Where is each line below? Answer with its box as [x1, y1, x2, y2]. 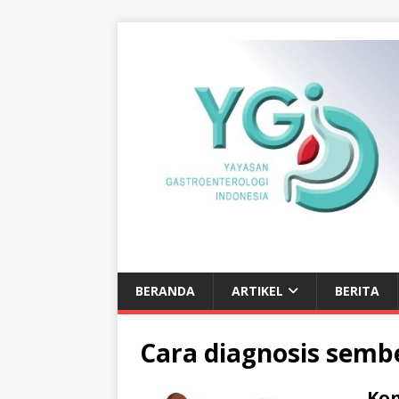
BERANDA [135, 281, 195, 299]
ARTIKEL [232, 281, 283, 299]
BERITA [335, 281, 379, 299]
